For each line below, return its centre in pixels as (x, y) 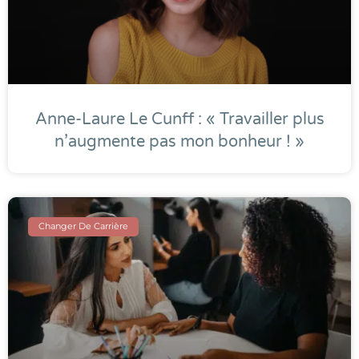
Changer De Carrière (84, 226)
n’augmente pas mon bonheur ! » (179, 141)
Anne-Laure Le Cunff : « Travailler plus (179, 119)
